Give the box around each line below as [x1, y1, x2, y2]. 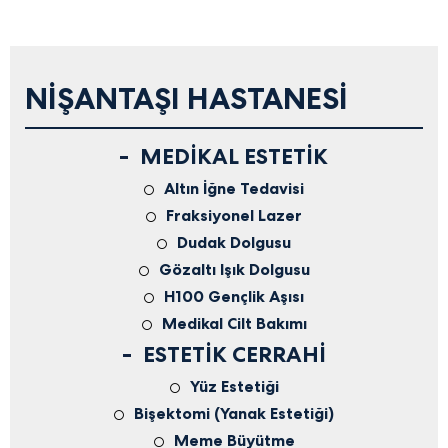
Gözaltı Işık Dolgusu [158, 259, 310, 280]
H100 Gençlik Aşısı [164, 286, 304, 307]
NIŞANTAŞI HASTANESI [25, 79, 348, 118]
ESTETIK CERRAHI [142, 340, 326, 369]
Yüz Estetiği [189, 376, 279, 397]
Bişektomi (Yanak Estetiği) [134, 403, 334, 424]
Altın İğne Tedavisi [164, 178, 304, 199]
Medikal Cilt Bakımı [161, 313, 307, 334]
